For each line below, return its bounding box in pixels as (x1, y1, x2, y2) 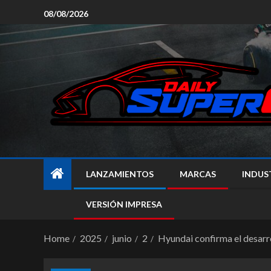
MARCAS (180, 169, 216, 179)
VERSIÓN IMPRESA (86, 199, 162, 209)
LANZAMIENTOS (86, 169, 154, 179)
